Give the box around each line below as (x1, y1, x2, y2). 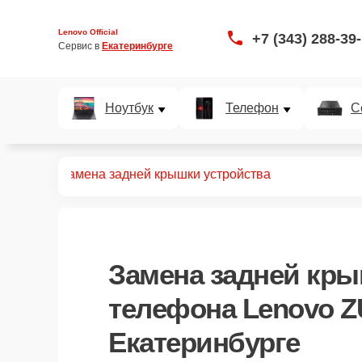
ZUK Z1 (6, 167, 52, 181)
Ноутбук (105, 101, 154, 115)
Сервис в (58, 40, 102, 52)
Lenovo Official (58, 27, 118, 36)
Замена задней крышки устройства (60, 167, 271, 181)
